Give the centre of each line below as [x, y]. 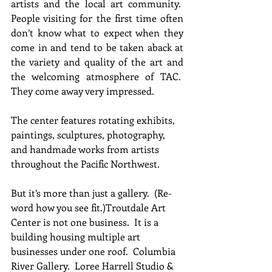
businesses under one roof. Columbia [94, 251]
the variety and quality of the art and [97, 61]
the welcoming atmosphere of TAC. [97, 76]
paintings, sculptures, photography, [89, 134]
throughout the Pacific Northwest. [85, 163]
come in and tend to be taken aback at [97, 47]
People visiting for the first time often [97, 18]
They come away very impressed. [83, 90]
